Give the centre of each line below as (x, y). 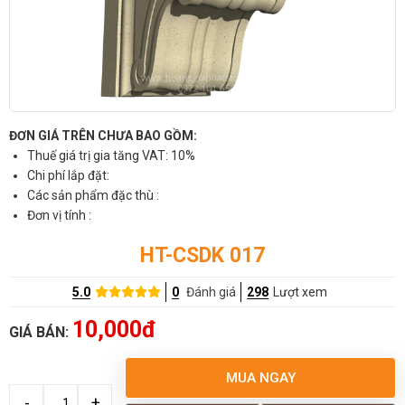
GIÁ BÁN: (41, 332)
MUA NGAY (260, 377)
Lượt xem (301, 292)
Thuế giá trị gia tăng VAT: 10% (111, 155)
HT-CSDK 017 (202, 255)
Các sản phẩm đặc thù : (93, 195)
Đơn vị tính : (59, 215)
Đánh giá (212, 292)
